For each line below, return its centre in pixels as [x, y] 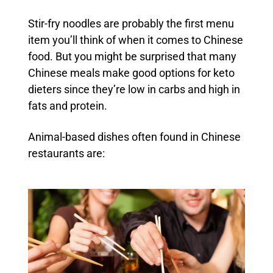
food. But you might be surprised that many [132, 57]
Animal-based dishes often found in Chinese [134, 137]
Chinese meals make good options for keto [131, 73]
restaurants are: [66, 154]
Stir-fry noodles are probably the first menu [131, 24]
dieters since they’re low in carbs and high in [134, 90]
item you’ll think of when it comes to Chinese [135, 41]
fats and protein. [67, 106]
